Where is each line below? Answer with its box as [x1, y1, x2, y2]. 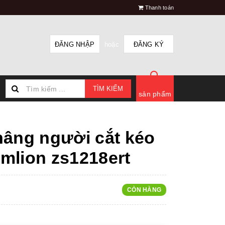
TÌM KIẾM [93, 85, 123, 92]
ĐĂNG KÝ [133, 41, 164, 48]
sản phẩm [139, 90, 171, 98]
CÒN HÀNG [127, 186, 161, 193]
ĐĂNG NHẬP [54, 41, 95, 48]
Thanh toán [145, 5, 174, 11]
